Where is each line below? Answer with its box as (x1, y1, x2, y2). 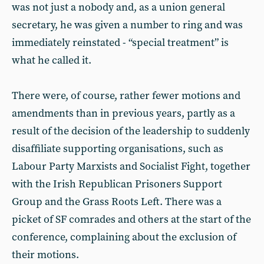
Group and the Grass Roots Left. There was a (12, 195, 222, 209)
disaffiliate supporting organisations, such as (12, 142, 223, 156)
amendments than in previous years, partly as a (12, 107, 235, 120)
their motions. (12, 248, 79, 262)
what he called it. (12, 54, 91, 67)
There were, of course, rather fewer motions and (12, 89, 240, 103)
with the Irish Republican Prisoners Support (12, 177, 222, 191)
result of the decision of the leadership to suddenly (12, 124, 250, 138)
